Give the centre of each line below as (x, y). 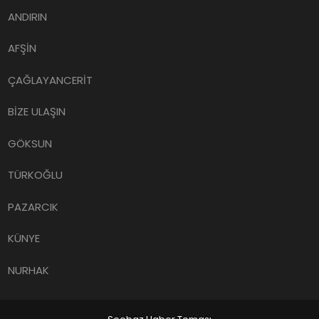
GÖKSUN (30, 143)
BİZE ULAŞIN (37, 111)
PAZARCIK (33, 206)
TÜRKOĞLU (36, 175)
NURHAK (29, 270)
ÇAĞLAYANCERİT (51, 80)
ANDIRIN (28, 16)
